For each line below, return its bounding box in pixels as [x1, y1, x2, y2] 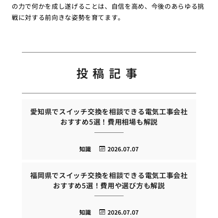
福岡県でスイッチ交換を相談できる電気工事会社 [30, 169, 188, 180]
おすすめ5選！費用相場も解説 [60, 116, 158, 127]
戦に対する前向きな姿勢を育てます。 [11, 13, 125, 22]
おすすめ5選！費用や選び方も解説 [53, 180, 165, 190]
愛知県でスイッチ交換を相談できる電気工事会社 [30, 106, 188, 117]
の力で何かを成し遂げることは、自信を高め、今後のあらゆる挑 [11, 1, 205, 11]
